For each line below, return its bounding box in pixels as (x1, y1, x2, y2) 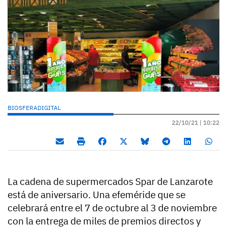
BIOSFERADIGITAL (8, 103, 62, 111)
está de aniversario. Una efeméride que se (8, 188, 185, 201)
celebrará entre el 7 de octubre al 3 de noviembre (8, 201, 217, 214)
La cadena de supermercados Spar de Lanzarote (8, 175, 213, 187)
